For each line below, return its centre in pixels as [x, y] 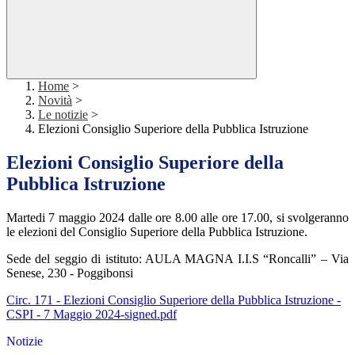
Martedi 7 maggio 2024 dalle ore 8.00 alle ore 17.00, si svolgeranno [177, 218]
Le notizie [63, 115]
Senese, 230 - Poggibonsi [70, 273]
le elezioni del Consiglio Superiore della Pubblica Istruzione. [157, 232]
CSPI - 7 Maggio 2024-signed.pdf [92, 315]
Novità [55, 101]
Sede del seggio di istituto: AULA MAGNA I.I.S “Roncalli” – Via [177, 259]
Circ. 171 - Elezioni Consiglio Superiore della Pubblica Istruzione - [174, 300]
